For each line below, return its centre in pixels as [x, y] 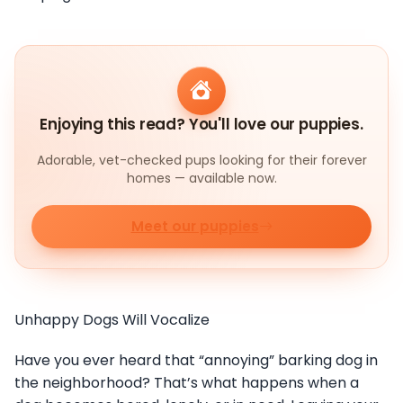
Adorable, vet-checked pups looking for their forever [201, 161]
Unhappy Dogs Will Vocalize [112, 319]
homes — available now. [201, 179]
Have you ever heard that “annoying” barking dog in [196, 360]
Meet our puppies [195, 227]
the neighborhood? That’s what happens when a [187, 382]
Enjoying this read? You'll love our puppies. [201, 125]
